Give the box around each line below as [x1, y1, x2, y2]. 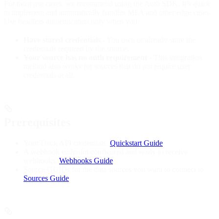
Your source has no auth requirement [23, 53, 147, 62]
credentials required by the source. [23, 44, 129, 53]
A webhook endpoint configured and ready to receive [23, 147, 188, 156]
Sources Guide [23, 174, 69, 182]
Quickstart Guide [110, 138, 163, 147]
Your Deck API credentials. [23, 138, 110, 147]
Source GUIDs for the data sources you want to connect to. [23, 165, 206, 174]
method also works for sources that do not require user [23, 62, 190, 70]
